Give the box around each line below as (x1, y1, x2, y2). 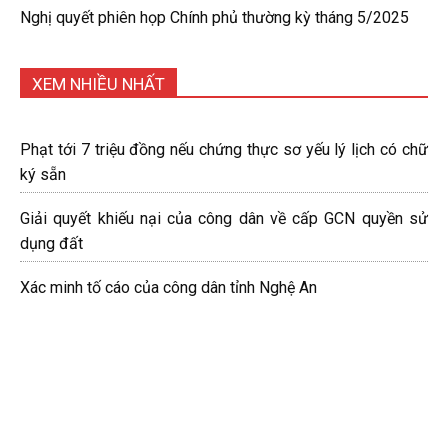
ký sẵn (20, 165, 66, 185)
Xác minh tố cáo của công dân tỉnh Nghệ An (20, 278, 317, 298)
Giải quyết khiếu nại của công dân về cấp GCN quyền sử (20, 209, 428, 229)
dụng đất (20, 234, 83, 254)
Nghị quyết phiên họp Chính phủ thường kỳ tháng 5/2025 (20, 8, 409, 28)
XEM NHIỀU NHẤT (32, 74, 165, 95)
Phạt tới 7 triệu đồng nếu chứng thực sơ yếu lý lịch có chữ (20, 140, 428, 160)
